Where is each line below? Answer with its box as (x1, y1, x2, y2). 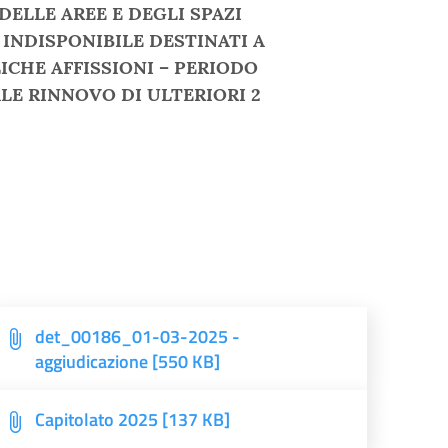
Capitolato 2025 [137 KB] (35, 406, 231, 433)
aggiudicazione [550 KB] (35, 348, 221, 375)
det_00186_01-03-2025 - (35, 323, 241, 350)
